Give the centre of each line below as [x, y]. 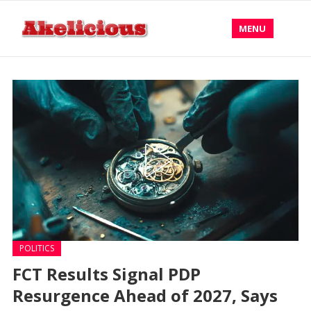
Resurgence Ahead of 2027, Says [145, 295]
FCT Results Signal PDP [106, 274]
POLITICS [36, 248]
